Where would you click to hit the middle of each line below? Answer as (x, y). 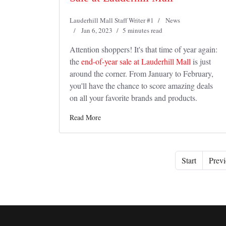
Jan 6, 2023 (97, 30)
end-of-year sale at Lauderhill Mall (136, 61)
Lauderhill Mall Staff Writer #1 (112, 20)
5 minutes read (143, 30)
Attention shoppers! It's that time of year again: (144, 49)
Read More (85, 117)
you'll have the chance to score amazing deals (141, 86)
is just (201, 61)
